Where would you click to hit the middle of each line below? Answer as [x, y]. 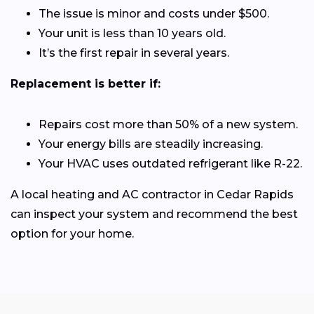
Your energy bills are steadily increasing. [151, 144]
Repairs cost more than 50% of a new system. [168, 124]
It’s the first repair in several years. [134, 53]
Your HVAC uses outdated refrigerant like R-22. [170, 163]
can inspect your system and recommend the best [154, 214]
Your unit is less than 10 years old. [132, 33]
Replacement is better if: [86, 83]
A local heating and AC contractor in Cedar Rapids [152, 194]
